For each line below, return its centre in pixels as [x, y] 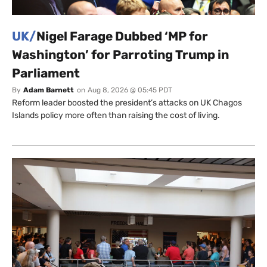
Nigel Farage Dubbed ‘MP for [122, 36]
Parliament [46, 73]
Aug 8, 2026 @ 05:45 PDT [130, 90]
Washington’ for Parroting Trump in [120, 55]
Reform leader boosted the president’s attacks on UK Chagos [127, 103]
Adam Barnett [49, 90]
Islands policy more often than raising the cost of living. [116, 116]
